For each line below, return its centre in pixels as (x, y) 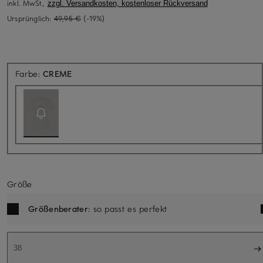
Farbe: (29, 73)
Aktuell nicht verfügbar (116, 73)
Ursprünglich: (31, 18)
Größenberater (58, 208)
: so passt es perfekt (127, 208)
